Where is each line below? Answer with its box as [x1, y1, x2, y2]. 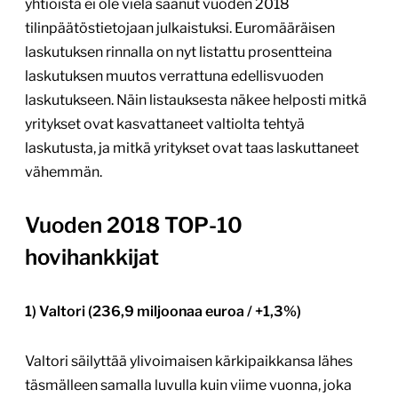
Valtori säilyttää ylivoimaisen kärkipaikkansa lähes [25, 353, 353, 370]
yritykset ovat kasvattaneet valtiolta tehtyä [25, 115, 305, 133]
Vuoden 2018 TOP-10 [25, 212, 243, 239]
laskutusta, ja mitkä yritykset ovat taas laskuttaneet [25, 139, 359, 157]
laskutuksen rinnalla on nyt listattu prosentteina [25, 44, 332, 61]
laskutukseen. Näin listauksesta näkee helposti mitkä [25, 92, 367, 109]
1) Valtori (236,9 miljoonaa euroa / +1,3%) [25, 303, 301, 321]
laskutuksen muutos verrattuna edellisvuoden [25, 68, 323, 85]
